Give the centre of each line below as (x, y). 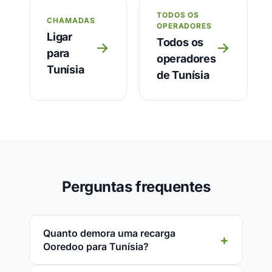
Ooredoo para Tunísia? (96, 246)
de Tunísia (183, 75)
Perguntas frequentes (136, 187)
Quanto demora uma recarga (109, 233)
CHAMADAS (71, 20)
